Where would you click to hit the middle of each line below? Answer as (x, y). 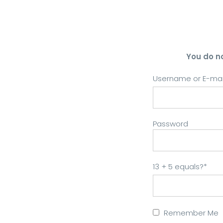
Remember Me (190, 213)
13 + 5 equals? (178, 167)
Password (170, 124)
